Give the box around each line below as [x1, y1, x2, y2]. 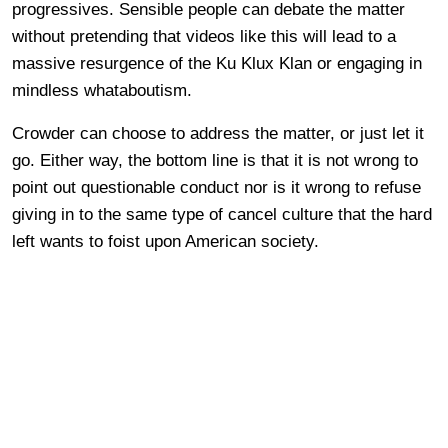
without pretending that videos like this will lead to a [12, 27, 396, 47]
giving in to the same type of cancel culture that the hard [12, 205, 432, 225]
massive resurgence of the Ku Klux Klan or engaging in [12, 54, 422, 74]
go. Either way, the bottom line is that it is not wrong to [12, 151, 418, 171]
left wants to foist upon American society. [12, 232, 319, 252]
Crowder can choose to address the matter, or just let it [12, 124, 424, 144]
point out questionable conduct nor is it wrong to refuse [12, 178, 421, 198]
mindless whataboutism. [12, 81, 192, 101]
